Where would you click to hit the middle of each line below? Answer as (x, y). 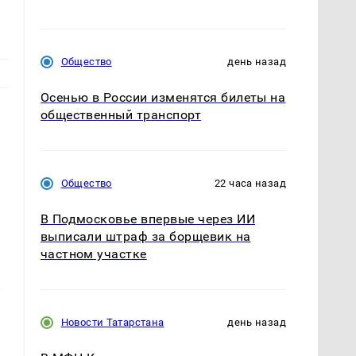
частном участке (93, 254)
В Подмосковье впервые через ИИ (147, 219)
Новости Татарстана (112, 323)
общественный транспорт (121, 114)
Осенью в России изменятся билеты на (163, 97)
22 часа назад (250, 184)
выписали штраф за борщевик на (145, 237)
